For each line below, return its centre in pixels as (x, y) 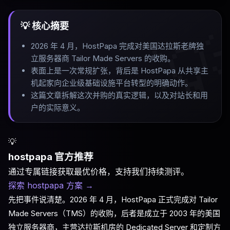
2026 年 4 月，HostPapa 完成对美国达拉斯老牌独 (117, 46)
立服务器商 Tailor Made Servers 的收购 (99, 58)
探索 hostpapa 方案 (45, 185)
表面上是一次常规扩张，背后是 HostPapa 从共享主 (120, 71)
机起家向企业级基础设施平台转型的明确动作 (108, 83)
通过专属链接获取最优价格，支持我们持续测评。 (99, 171)
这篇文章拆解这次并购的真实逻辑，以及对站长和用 (119, 95)
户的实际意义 (54, 108)
